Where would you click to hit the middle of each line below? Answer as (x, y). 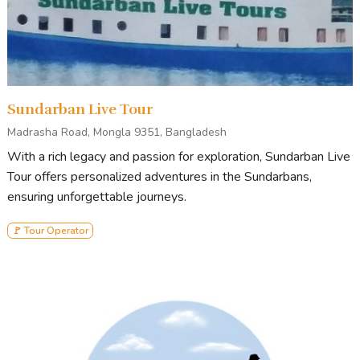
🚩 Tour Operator (50, 230)
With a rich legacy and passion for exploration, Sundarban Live (179, 156)
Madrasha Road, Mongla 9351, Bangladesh (117, 132)
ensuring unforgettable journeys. (97, 196)
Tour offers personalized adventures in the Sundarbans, (160, 176)
